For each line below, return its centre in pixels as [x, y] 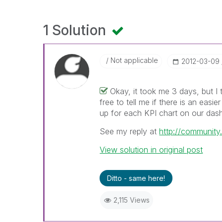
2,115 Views [131, 200]
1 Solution [76, 30]
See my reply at [130, 131]
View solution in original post [151, 150]
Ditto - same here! [136, 178]
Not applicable [134, 60]
